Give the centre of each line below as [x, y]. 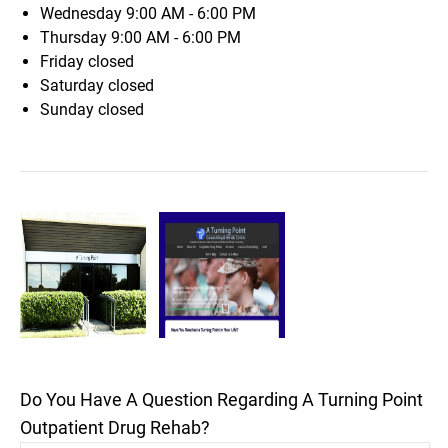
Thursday [75, 37]
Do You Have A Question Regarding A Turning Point [221, 399]
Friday [64, 61]
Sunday [69, 109]
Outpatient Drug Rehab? [115, 427]
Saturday [74, 85]
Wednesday [83, 13]
